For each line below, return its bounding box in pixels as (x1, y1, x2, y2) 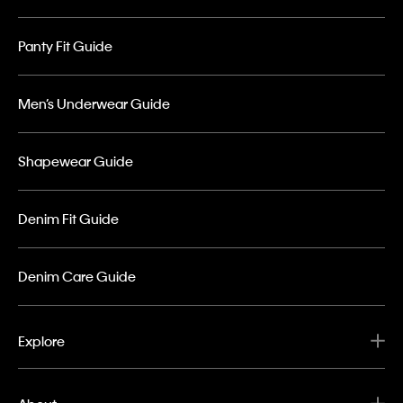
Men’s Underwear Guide (18, 94, 170, 113)
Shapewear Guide (18, 152, 133, 171)
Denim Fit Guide (18, 210, 119, 228)
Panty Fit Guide (18, 37, 112, 56)
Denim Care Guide (18, 267, 136, 286)
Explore (18, 332, 65, 351)
